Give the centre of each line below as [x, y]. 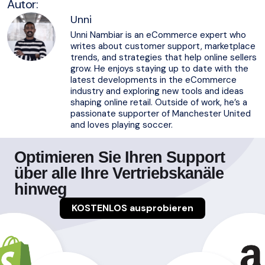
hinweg [41, 189]
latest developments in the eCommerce [153, 80]
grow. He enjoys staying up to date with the [159, 68]
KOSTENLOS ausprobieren [132, 208]
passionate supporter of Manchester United [161, 113]
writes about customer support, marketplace [163, 46]
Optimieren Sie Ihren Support [119, 157]
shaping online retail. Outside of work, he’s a [159, 102]
